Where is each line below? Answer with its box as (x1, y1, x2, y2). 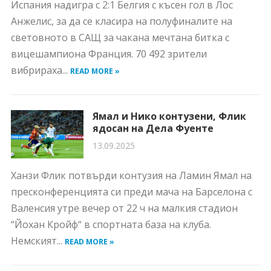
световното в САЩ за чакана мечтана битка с (10, 31, 229, 44)
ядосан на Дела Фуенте (92, 122, 214, 135)
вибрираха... (10, 64, 70, 77)
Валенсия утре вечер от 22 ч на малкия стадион (10, 201, 238, 215)
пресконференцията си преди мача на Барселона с (10, 185, 252, 198)
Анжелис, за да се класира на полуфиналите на (10, 15, 232, 28)
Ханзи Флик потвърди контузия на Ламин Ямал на (10, 169, 252, 182)
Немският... (10, 234, 65, 247)
